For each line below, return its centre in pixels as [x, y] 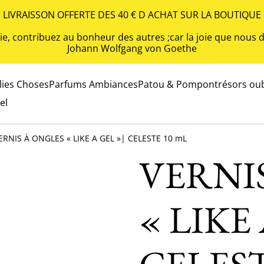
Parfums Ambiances [93, 84]
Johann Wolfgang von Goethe [132, 48]
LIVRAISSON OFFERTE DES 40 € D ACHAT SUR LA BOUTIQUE [132, 15]
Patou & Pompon [176, 84]
